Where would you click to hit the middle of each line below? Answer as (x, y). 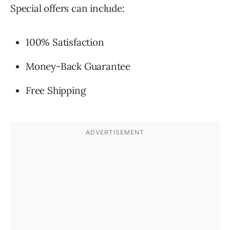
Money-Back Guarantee (78, 66)
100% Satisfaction (65, 42)
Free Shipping (56, 90)
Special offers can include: (68, 8)
